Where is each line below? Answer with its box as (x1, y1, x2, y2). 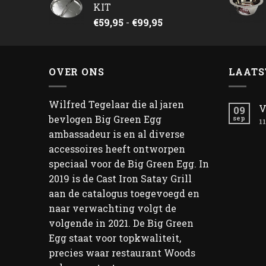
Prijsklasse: (162, 15, 216, 28)
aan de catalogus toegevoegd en (49, 186, 199, 199)
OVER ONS (49, 65, 104, 78)
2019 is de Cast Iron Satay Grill (49, 172, 192, 185)
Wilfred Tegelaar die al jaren (49, 97, 184, 110)
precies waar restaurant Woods (49, 246, 195, 259)
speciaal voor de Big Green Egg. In (49, 157, 209, 170)
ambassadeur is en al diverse (49, 127, 185, 140)
